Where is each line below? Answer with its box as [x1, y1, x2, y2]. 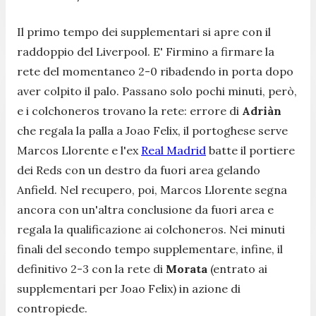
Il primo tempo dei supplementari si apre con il [17, 24, 271, 39]
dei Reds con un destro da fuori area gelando [17, 162, 260, 177]
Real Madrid [141, 142, 206, 157]
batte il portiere [206, 142, 295, 157]
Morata [166, 261, 207, 276]
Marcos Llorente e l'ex [17, 142, 141, 157]
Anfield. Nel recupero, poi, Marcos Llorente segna [17, 182, 287, 197]
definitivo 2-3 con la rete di [17, 261, 166, 276]
